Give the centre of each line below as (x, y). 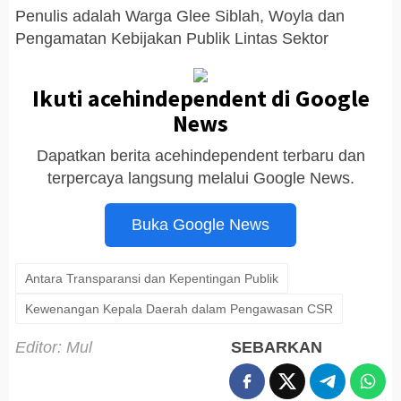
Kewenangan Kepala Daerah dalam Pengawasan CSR (179, 309)
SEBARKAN (277, 348)
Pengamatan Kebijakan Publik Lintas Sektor (172, 39)
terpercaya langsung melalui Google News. (200, 179)
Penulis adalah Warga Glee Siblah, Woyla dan (180, 17)
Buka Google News (200, 225)
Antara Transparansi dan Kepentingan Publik (152, 279)
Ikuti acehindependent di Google (200, 98)
